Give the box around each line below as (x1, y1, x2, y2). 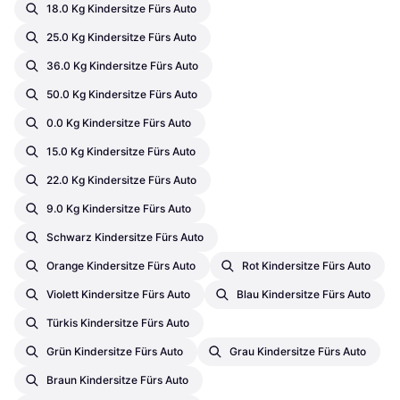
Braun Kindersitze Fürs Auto (46, 373, 188, 387)
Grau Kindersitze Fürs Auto (229, 345, 366, 359)
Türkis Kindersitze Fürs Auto (46, 316, 189, 330)
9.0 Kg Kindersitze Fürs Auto (46, 202, 191, 216)
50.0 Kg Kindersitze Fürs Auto (46, 87, 197, 102)
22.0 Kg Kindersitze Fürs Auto (46, 173, 196, 187)
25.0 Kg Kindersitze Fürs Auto (46, 30, 196, 45)
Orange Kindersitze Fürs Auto (46, 259, 196, 273)
